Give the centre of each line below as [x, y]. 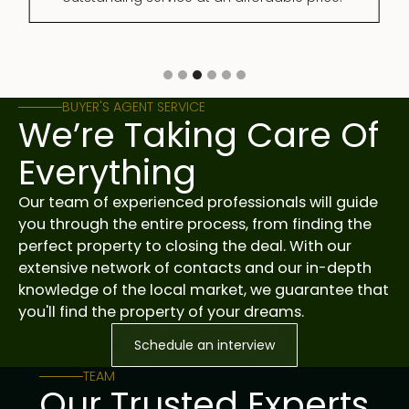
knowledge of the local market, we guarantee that [203, 290]
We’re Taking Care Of [198, 136]
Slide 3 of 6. [44, 58]
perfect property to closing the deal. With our [184, 246]
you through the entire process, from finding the [194, 225]
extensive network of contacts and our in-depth [194, 268]
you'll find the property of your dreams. [161, 312]
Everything [107, 173]
